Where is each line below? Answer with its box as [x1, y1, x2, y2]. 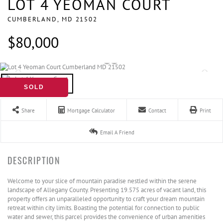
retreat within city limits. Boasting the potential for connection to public [7, 204, 200, 212]
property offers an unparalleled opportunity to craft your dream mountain [7, 195, 205, 203]
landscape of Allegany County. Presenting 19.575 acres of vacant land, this [7, 186, 206, 194]
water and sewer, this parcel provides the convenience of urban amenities [7, 213, 205, 221]
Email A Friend [100, 129, 134, 136]
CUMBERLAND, [7, 15, 62, 23]
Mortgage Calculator [67, 107, 115, 114]
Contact [148, 107, 166, 114]
